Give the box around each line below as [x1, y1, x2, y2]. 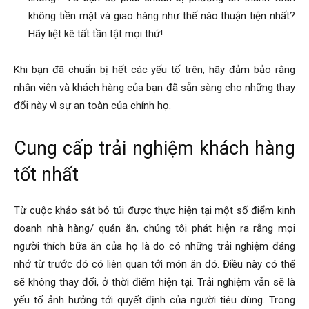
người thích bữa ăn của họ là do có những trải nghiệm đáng [14, 239, 295, 252]
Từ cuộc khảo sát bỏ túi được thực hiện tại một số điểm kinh [14, 203, 295, 217]
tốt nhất [14, 163, 79, 186]
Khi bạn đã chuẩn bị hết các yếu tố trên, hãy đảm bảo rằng [14, 63, 295, 76]
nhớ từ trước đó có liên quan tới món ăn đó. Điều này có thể [14, 257, 295, 270]
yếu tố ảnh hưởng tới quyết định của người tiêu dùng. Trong [14, 293, 295, 306]
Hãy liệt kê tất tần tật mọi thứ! [28, 27, 163, 40]
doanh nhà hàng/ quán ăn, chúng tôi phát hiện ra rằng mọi [14, 221, 295, 235]
